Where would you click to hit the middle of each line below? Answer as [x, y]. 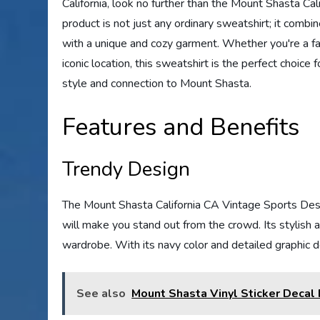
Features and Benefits [181, 127]
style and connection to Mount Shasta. [157, 83]
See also [101, 293]
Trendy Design [126, 169]
